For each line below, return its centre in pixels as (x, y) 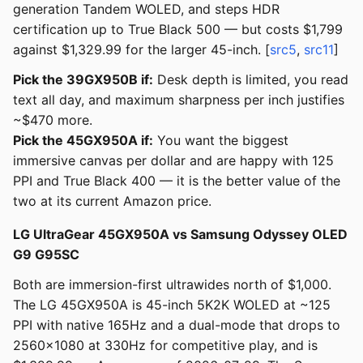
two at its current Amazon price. (112, 201)
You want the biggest (221, 141)
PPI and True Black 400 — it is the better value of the (177, 181)
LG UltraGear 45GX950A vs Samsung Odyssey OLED (180, 235)
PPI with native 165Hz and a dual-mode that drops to (177, 325)
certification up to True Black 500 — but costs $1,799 (178, 30)
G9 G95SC (46, 255)
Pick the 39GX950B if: (83, 80)
